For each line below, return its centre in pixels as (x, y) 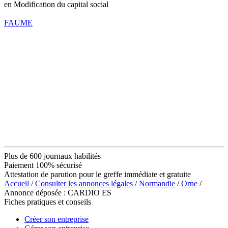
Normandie (157, 183)
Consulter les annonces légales (84, 183)
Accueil (17, 183)
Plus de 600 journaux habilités (52, 156)
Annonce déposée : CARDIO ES (58, 192)
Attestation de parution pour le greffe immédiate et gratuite (97, 174)
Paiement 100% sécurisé (43, 165)
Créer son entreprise (56, 219)
